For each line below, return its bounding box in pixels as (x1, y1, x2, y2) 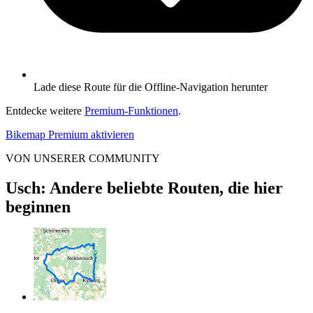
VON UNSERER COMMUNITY (6, 152, 160, 164)
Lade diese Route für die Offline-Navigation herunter (34, 80, 268, 93)
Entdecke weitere (6, 104, 85, 117)
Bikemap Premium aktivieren (6, 128, 134, 140)
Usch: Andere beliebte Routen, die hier (6, 178, 283, 197)
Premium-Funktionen (85, 104, 178, 117)
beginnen (6, 197, 71, 216)
